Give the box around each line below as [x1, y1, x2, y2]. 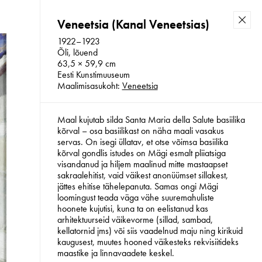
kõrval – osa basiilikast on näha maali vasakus [57, 125, 224, 137]
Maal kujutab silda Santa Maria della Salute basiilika [57, 113, 245, 126]
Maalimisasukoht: [57, 80, 122, 92]
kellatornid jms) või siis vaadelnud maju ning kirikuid [57, 225, 243, 237]
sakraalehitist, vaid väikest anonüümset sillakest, [57, 169, 228, 182]
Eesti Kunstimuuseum [57, 68, 130, 81]
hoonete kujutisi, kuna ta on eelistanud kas [57, 202, 208, 215]
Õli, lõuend [57, 46, 98, 59]
